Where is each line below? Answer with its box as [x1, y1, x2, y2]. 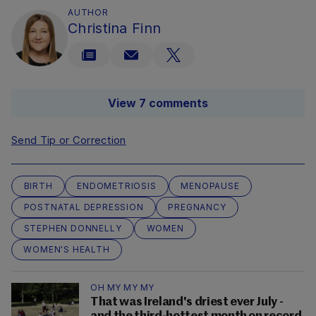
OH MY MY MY [90, 282, 154, 293]
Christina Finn [68, 20, 162, 37]
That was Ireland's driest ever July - [90, 296, 284, 309]
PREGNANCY [168, 202, 226, 213]
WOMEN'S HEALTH [23, 244, 110, 255]
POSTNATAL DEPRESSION [23, 202, 144, 213]
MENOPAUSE [181, 181, 240, 192]
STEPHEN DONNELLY [23, 223, 122, 234]
